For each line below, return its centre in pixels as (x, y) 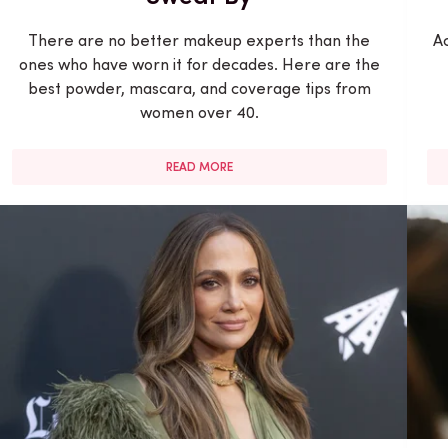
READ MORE (199, 166)
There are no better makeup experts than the (199, 40)
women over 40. (199, 112)
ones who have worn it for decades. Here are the (199, 64)
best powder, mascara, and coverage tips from (199, 88)
